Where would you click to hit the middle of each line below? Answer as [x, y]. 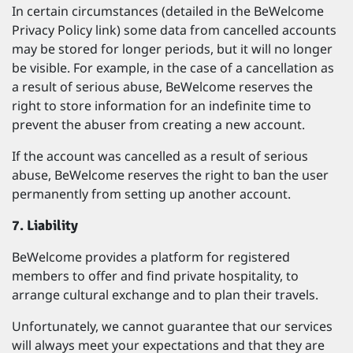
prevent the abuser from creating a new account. [158, 124]
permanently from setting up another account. [151, 194]
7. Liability [45, 225]
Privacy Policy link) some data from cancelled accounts [174, 30]
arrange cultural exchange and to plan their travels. [165, 295]
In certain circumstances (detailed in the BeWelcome [168, 11]
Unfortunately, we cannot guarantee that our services [172, 326]
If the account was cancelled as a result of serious [160, 156]
